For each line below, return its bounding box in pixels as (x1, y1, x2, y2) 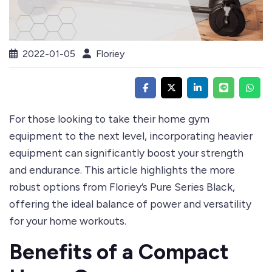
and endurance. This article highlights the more (9, 163, 235, 177)
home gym (158, 112, 209, 126)
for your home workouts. (9, 214, 126, 228)
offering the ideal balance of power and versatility (9, 197, 251, 211)
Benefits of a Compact (9, 239, 229, 265)
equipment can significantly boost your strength (9, 146, 243, 160)
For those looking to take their (9, 112, 158, 126)
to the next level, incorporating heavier (63, 129, 253, 143)
